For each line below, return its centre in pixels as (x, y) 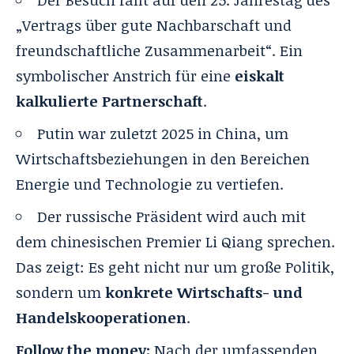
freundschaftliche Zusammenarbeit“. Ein (159, 50)
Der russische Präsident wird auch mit (171, 216)
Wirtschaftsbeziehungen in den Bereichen (163, 158)
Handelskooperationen (101, 317)
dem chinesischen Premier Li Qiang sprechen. (175, 241)
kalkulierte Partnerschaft (109, 101)
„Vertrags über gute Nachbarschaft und (154, 25)
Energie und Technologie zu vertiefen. (150, 184)
